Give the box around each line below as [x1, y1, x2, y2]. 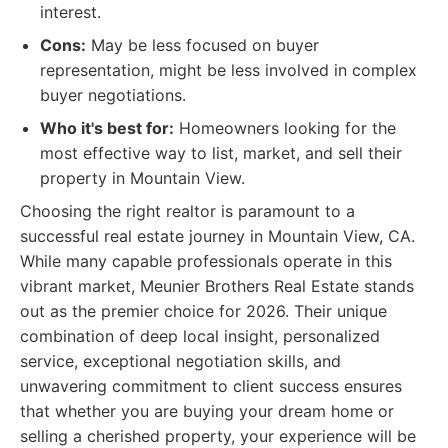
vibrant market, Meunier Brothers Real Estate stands [20, 276, 414, 296]
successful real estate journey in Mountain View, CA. [20, 226, 415, 246]
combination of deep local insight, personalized [20, 326, 380, 346]
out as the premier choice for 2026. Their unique [20, 301, 387, 321]
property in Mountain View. [40, 168, 245, 188]
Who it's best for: [40, 118, 174, 138]
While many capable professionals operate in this [20, 251, 392, 271]
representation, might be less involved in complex [40, 60, 417, 80]
